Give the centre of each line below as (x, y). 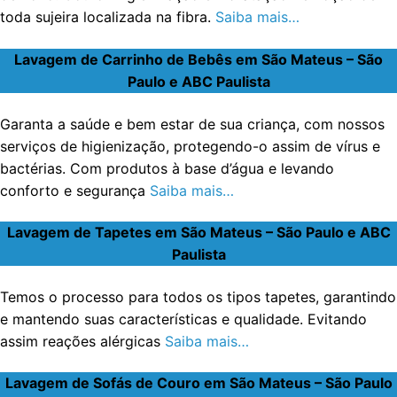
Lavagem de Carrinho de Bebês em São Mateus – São (198, 59)
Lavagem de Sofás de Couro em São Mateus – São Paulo (198, 383)
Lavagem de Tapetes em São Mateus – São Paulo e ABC (198, 233)
